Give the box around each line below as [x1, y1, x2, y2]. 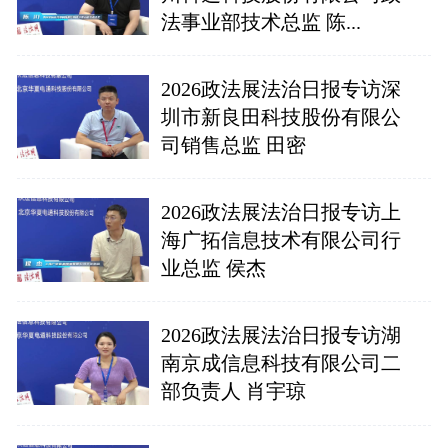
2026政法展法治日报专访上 [160, 201, 401, 224]
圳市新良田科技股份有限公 [160, 106, 401, 128]
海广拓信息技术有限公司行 [160, 229, 401, 252]
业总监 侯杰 [160, 257, 266, 280]
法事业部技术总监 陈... [160, 10, 361, 33]
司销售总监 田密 [160, 134, 306, 156]
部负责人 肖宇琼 [160, 380, 306, 403]
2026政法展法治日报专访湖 [160, 324, 401, 347]
